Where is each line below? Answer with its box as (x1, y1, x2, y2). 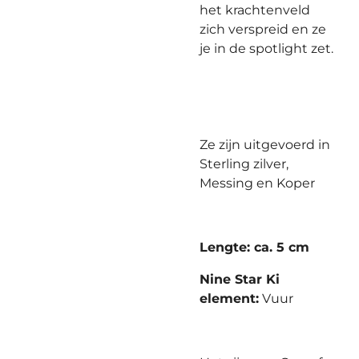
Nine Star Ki (200, 272, 280, 287)
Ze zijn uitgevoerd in (200, 137, 330, 152)
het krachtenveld (200, 2, 310, 18)
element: (200, 291, 259, 306)
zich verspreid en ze (200, 22, 326, 37)
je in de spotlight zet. (200, 41, 333, 56)
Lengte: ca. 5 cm (200, 240, 309, 255)
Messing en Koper (200, 175, 315, 191)
